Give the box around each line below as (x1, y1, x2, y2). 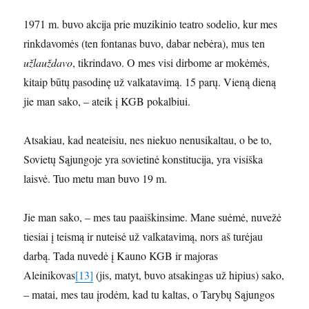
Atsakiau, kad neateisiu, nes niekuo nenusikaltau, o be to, (23, 132, 272, 148)
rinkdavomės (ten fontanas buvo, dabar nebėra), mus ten (23, 36, 266, 51)
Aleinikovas (23, 268, 76, 283)
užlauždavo (23, 55, 73, 70)
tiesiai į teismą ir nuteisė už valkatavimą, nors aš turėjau (23, 229, 263, 244)
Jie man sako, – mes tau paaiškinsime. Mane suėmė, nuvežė (23, 210, 282, 225)
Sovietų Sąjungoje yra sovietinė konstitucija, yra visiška (23, 152, 263, 167)
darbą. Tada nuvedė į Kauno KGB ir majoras (23, 248, 219, 263)
